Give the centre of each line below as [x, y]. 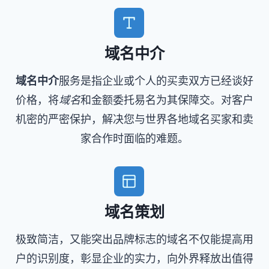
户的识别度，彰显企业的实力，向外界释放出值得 [134, 259]
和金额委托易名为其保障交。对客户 [167, 100]
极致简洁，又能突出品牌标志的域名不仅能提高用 [134, 240]
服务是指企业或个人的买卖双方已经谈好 [156, 81]
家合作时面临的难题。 [134, 139]
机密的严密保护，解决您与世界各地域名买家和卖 [134, 119]
